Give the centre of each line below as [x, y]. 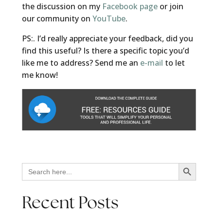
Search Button [188, 162]
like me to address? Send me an [81, 63]
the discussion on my [62, 7]
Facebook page [130, 7]
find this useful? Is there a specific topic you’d [105, 51]
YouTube [109, 19]
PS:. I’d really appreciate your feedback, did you [107, 39]
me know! [40, 75]
